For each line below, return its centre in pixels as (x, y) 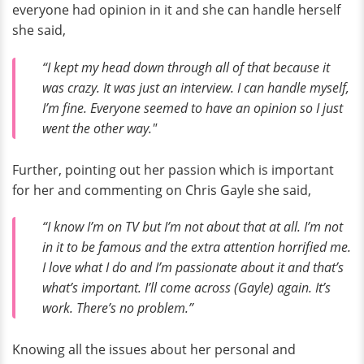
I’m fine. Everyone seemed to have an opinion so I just (193, 108)
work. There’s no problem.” (118, 308)
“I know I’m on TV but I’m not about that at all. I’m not (193, 227)
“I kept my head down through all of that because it (186, 68)
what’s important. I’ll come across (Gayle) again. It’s (186, 288)
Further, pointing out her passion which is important (173, 169)
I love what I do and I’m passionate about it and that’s (193, 268)
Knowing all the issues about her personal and (154, 350)
